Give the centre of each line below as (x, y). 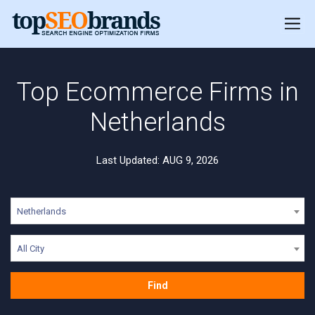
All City (31, 249)
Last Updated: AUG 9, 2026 (157, 160)
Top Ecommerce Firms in (157, 92)
